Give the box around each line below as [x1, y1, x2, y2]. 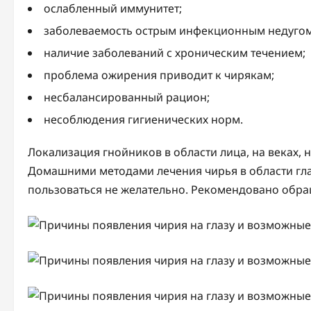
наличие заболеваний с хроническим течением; [44, 44, 305, 60]
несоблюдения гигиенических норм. [44, 111, 243, 127]
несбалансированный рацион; [44, 89, 210, 105]
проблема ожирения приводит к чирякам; [44, 67, 274, 83]
